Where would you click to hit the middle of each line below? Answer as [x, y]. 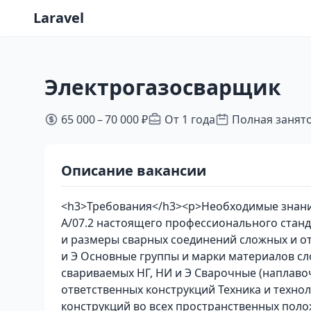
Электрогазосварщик [163, 87]
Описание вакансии [134, 170]
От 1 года [190, 119]
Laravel [59, 18]
